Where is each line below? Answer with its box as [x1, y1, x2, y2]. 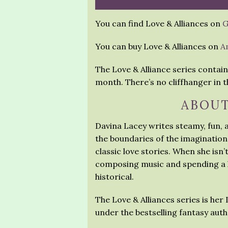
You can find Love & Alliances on [95, 18, 222, 28]
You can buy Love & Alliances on [95, 41, 220, 51]
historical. [95, 172, 134, 182]
